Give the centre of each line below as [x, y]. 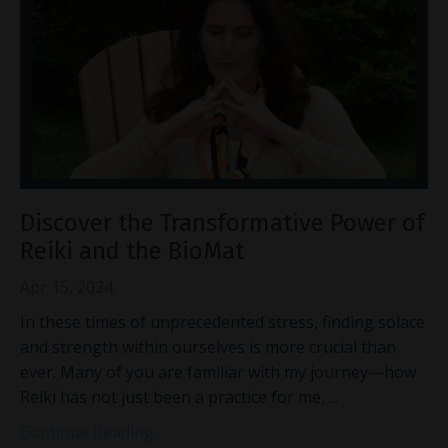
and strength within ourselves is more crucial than [208, 346]
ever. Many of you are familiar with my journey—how [218, 371]
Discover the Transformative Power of [222, 222]
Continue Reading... [91, 431]
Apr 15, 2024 [66, 286]
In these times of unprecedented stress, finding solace [222, 321]
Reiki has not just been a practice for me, [174, 396]
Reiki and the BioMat [132, 250]
